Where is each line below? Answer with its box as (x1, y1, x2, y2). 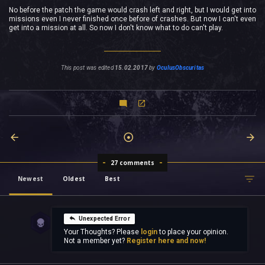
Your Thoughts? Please (63, 228, 141, 237)
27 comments (110, 159, 155, 167)
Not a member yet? (63, 237, 127, 245)
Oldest (63, 174, 86, 183)
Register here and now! (126, 237, 206, 245)
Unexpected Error (78, 215, 130, 222)
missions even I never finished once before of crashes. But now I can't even (9, 15, 256, 23)
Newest (18, 174, 44, 183)
